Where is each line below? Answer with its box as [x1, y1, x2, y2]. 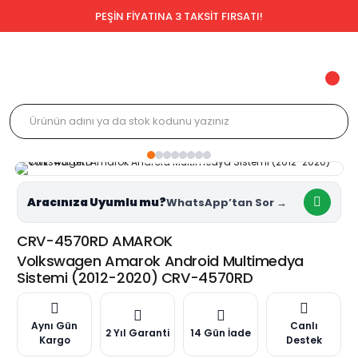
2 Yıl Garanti [105, 326, 169, 340]
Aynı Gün [31, 319, 78, 332]
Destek [285, 333, 322, 347]
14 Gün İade [190, 326, 251, 340]
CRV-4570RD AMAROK [17, 231, 173, 251]
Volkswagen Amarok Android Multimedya [17, 251, 304, 271]
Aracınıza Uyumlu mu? [27, 194, 166, 210]
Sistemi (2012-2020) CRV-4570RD [17, 268, 253, 288]
